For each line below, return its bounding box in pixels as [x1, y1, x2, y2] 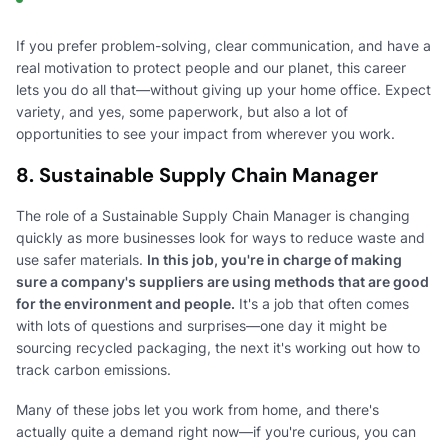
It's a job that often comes [235, 294, 409, 312]
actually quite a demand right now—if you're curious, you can [16, 422, 416, 440]
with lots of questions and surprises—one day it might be [16, 316, 387, 334]
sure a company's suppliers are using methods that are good [16, 272, 429, 290]
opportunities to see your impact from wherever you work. [16, 124, 395, 142]
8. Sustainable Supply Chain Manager [16, 161, 378, 188]
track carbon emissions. [16, 360, 171, 378]
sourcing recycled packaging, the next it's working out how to [16, 338, 420, 356]
